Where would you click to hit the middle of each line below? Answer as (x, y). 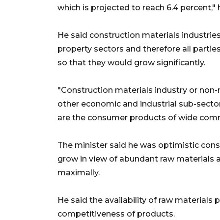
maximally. (79, 172)
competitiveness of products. (116, 214)
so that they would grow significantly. (131, 62)
